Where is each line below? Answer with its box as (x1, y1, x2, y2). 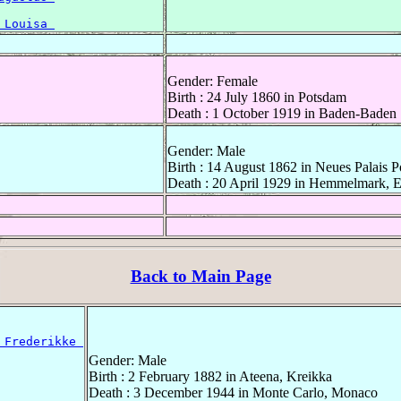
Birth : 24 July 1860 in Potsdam (167, 90, 346, 106)
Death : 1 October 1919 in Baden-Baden (167, 106, 397, 122)
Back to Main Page (130, 266, 271, 286)
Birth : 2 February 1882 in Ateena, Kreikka (89, 368, 332, 384)
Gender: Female (167, 73, 258, 90)
